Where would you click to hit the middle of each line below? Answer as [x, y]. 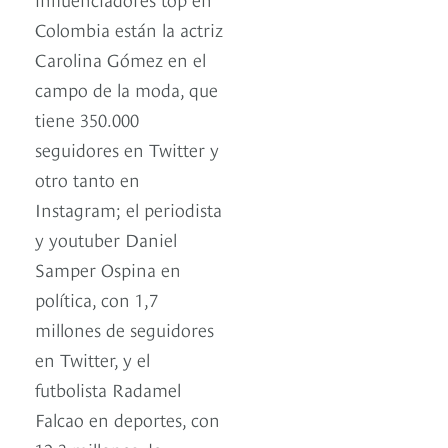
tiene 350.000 [87, 119]
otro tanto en [87, 179]
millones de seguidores [124, 329]
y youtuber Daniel [106, 239]
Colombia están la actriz [129, 29]
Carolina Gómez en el [120, 59]
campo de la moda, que [126, 89]
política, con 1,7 [96, 299]
